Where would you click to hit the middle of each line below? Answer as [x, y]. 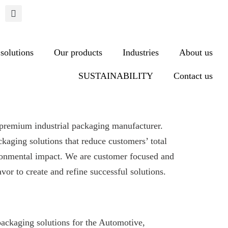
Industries [141, 52]
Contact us [193, 76]
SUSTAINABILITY [116, 76]
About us [196, 52]
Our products [78, 52]
